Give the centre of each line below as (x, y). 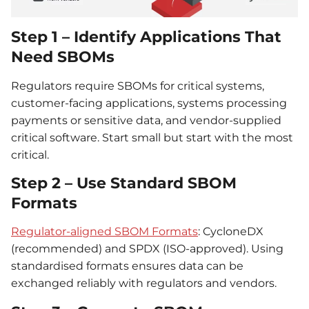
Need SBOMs (63, 57)
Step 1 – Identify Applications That (146, 37)
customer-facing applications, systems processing (149, 103)
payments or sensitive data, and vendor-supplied (146, 120)
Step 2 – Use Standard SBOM (124, 183)
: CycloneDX (231, 232)
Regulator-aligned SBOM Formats (104, 232)
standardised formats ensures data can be (127, 266)
